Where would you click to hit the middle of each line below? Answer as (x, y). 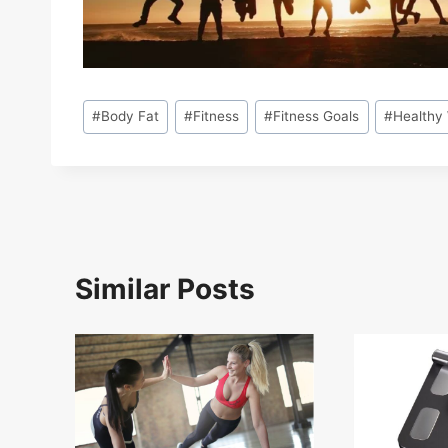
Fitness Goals (316, 116)
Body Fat (130, 116)
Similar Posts (165, 288)
